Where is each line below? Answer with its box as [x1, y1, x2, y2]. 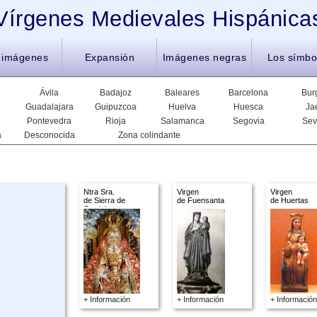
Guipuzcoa [95, 102, 137, 112]
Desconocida [23, 130, 75, 140]
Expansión [84, 52, 135, 63]
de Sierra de [83, 196, 125, 204]
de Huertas [270, 196, 309, 204]
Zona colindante [117, 130, 180, 140]
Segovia [232, 116, 265, 126]
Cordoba [83, 204, 113, 213]
